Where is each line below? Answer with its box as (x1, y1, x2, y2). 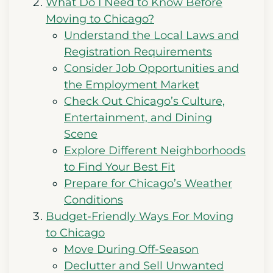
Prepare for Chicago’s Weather (64, 177, 232, 191)
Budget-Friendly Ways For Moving (46, 210, 233, 224)
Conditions (64, 193, 123, 207)
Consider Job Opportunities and (64, 62, 239, 76)
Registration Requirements (64, 45, 212, 59)
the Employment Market (64, 78, 199, 92)
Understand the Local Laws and (64, 29, 239, 43)
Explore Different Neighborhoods (64, 144, 246, 158)
